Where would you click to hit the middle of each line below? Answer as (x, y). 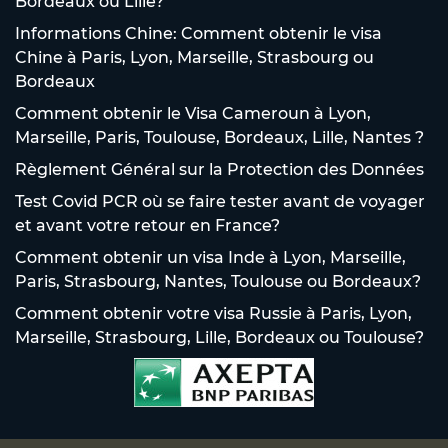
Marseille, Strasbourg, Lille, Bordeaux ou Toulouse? (219, 337)
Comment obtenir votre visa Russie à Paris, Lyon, (213, 313)
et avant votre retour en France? (147, 225)
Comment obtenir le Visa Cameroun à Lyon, (193, 113)
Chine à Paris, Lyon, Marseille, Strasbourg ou (194, 57)
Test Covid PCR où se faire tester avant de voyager (220, 201)
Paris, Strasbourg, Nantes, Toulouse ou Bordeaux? (218, 281)
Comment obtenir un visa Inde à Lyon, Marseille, (210, 257)
